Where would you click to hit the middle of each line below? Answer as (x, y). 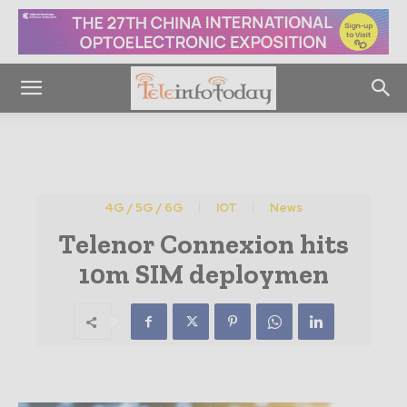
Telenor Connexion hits (203, 244)
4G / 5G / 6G (144, 208)
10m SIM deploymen (203, 274)
